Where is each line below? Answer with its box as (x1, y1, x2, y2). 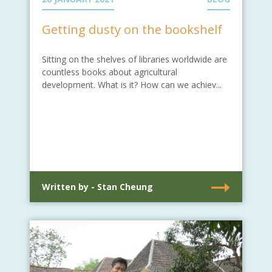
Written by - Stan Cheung (42, 180, 153, 192)
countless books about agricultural (42, 66, 177, 78)
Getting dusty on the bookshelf (42, 21, 222, 38)
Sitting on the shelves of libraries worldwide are (42, 53, 227, 65)
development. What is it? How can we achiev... (42, 78, 222, 90)
